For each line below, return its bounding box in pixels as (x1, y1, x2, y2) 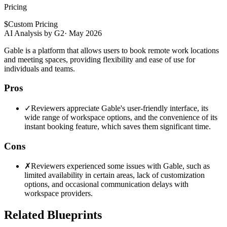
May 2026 (69, 28, 102, 37)
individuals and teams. (4, 64, 75, 73)
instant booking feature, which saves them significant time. (24, 122, 211, 131)
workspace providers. (24, 189, 93, 198)
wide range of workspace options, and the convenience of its (24, 112, 217, 122)
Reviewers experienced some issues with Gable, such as (31, 162, 210, 171)
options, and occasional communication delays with (24, 180, 188, 189)
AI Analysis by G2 (4, 28, 64, 37)
